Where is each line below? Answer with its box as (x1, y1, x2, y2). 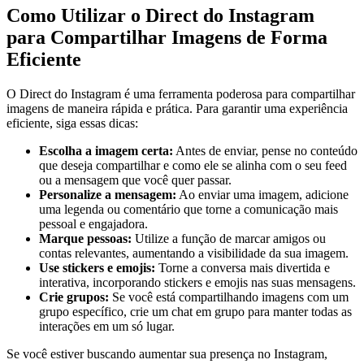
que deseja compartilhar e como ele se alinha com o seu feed (39, 158, 347, 172)
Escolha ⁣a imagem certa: (39, 143, 173, 158)
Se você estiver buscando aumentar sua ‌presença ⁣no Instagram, (6, 346, 327, 361)
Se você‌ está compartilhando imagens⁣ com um (109, 289, 349, 304)
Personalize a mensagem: (39, 187, 176, 201)
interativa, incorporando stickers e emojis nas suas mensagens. (39, 275, 356, 289)
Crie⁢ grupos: (39, 289, 109, 304)
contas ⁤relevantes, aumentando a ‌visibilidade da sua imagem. (39, 245, 349, 260)
